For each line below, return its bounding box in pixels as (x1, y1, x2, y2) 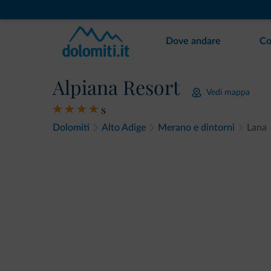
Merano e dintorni (158, 123, 235, 132)
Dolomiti (53, 123, 90, 132)
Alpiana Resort (53, 74, 180, 100)
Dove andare (166, 36, 221, 46)
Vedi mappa (206, 88, 250, 97)
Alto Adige (102, 123, 146, 132)
